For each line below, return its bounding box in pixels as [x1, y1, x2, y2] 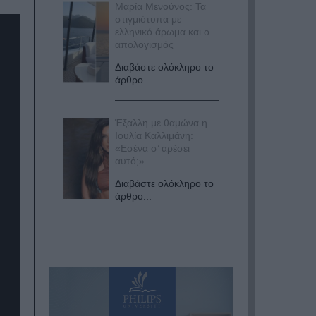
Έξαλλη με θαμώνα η [115, 116, 208, 128]
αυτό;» [115, 154, 145, 166]
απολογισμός [115, 38, 174, 50]
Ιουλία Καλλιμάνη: [115, 129, 194, 141]
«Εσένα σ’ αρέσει [115, 142, 190, 154]
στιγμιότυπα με [115, 13, 182, 25]
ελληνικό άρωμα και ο [115, 25, 210, 37]
